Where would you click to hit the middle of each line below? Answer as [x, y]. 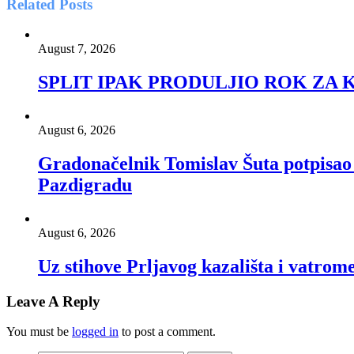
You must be [39, 332]
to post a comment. [167, 332]
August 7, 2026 [77, 49]
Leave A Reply [53, 301]
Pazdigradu [85, 185]
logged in [95, 332]
